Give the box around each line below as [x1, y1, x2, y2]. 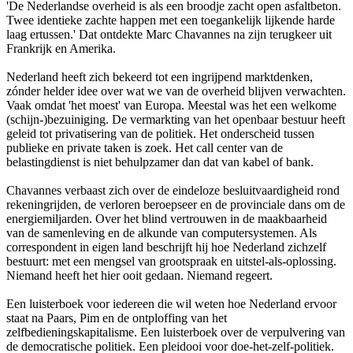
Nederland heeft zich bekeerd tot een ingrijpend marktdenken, [6, 70, 313, 84]
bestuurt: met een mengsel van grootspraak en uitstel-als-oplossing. [6, 255, 336, 269]
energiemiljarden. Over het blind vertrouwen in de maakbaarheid [6, 212, 327, 226]
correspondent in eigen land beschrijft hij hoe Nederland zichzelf [6, 240, 326, 255]
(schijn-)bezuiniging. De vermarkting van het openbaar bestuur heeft [6, 113, 345, 127]
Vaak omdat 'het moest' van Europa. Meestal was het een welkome [6, 98, 336, 113]
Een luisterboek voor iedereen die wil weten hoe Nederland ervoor [6, 297, 336, 311]
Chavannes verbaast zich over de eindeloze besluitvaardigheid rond [6, 184, 340, 198]
